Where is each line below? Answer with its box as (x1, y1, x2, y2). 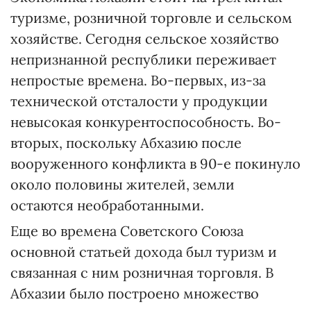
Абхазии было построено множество (10, 285, 259, 302)
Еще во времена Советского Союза (10, 222, 244, 239)
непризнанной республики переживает (10, 51, 276, 68)
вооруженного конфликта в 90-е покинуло (10, 155, 301, 172)
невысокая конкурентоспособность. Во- (10, 113, 281, 131)
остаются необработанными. (10, 196, 204, 214)
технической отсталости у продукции (10, 92, 268, 110)
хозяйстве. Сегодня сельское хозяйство (10, 30, 279, 47)
